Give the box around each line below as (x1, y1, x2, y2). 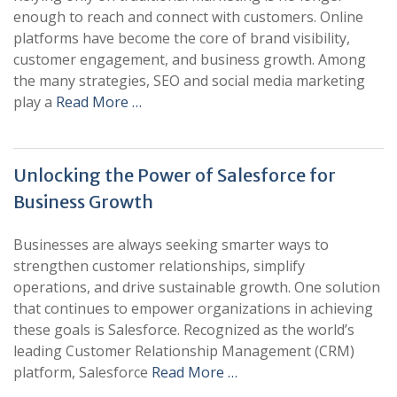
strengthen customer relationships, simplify (13, 256, 305, 276)
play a (13, 92, 56, 112)
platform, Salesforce (13, 362, 152, 382)
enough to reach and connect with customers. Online (13, 7, 363, 27)
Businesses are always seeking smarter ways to (13, 235, 329, 254)
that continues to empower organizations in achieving (13, 299, 373, 318)
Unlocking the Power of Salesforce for (13, 164, 336, 186)
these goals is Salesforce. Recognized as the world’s (13, 320, 354, 339)
